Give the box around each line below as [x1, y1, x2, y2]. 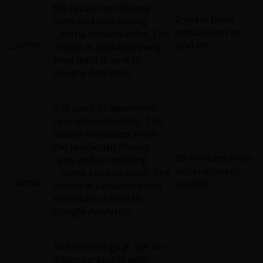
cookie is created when [53, 126, 157, 140]
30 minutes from [175, 150, 252, 164]
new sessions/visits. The [53, 113, 162, 127]
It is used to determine [53, 100, 157, 114]
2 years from [175, 12, 234, 26]
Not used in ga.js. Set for [53, 239, 165, 253]
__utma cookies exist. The [53, 26, 170, 41]
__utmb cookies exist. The [53, 165, 170, 179]
